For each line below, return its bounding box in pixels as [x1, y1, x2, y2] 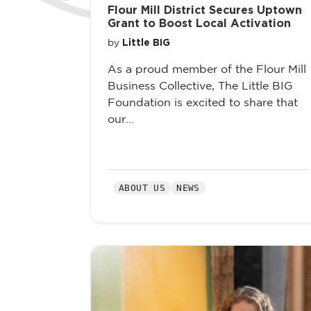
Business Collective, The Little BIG [108, 81, 293, 92]
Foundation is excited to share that [108, 98, 298, 108]
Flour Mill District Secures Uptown [108, 5, 302, 16]
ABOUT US [119, 183, 166, 193]
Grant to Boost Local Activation [108, 18, 291, 29]
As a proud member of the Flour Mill [108, 65, 306, 75]
